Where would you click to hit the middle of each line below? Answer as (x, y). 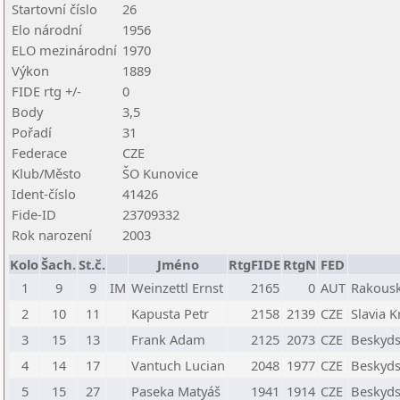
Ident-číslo (44, 194)
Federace (39, 153)
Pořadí (32, 132)
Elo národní (47, 29)
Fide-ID (34, 214)
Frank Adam (168, 339)
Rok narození (52, 235)
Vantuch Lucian (178, 365)
